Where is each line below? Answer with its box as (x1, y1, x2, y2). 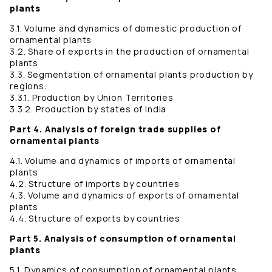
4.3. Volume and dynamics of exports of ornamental (10, 189, 240, 202)
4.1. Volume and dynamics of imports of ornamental (10, 155, 236, 167)
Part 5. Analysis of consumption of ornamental (10, 233, 236, 245)
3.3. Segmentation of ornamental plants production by (10, 69, 253, 81)
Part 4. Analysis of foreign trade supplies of (10, 123, 221, 135)
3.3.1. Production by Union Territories (10, 92, 174, 104)
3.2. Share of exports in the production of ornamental (10, 46, 250, 58)
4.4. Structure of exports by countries (10, 212, 180, 225)
